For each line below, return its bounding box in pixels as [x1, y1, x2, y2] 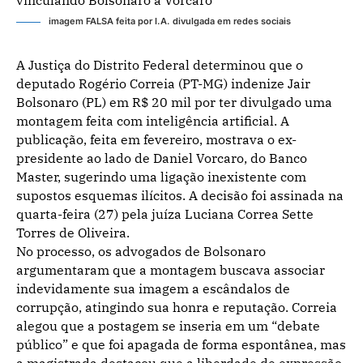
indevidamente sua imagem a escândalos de [16, 280, 290, 297]
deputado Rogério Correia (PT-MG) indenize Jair [16, 75, 310, 92]
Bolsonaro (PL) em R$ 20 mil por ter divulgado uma [16, 94, 332, 110]
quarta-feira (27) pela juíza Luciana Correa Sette [16, 206, 314, 222]
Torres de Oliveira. [16, 224, 130, 241]
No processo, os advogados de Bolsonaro [16, 243, 266, 259]
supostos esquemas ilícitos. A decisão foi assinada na [16, 187, 344, 203]
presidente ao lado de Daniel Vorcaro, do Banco [16, 150, 307, 166]
